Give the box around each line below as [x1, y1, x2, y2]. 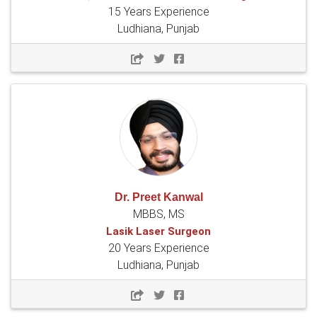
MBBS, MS [132, 207, 185, 221]
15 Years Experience [108, 5, 209, 19]
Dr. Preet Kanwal [114, 191, 203, 204]
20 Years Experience [108, 241, 209, 255]
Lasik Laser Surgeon [106, 225, 211, 238]
